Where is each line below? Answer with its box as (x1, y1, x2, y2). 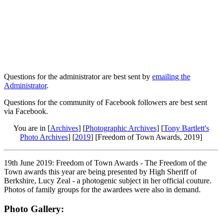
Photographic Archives (85, 123, 157, 132)
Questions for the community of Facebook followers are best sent (4, 98, 207, 107)
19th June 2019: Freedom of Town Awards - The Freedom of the (4, 158, 207, 167)
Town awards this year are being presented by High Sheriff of (4, 167, 197, 176)
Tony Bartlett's (163, 123, 209, 132)
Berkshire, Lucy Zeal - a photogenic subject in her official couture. (4, 176, 212, 185)
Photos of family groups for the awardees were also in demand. (4, 185, 201, 194)
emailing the (152, 72, 190, 81)
